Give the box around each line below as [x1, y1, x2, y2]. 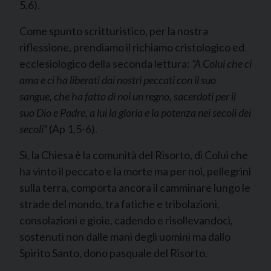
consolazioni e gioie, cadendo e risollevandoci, [19, 214, 233, 227]
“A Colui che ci [192, 57, 252, 70]
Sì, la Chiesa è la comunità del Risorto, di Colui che [19, 148, 248, 162]
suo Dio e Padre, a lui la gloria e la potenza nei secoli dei [19, 106, 251, 119]
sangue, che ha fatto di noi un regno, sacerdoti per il [19, 90, 236, 103]
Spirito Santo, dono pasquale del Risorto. [19, 246, 207, 260]
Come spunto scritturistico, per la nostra [19, 24, 208, 38]
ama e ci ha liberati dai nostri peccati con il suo [19, 73, 216, 87]
